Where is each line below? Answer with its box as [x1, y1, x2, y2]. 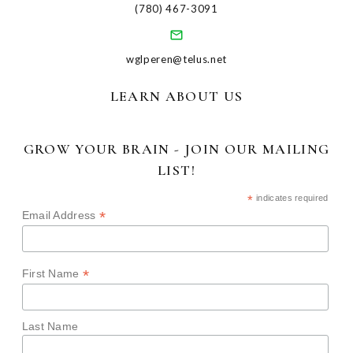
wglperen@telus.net [126, 53, 227, 66]
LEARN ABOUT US [110, 87, 243, 106]
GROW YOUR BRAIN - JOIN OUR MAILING [23, 140, 330, 158]
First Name [21, 266, 84, 280]
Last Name [21, 319, 79, 333]
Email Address [21, 209, 100, 222]
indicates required [253, 193, 329, 203]
